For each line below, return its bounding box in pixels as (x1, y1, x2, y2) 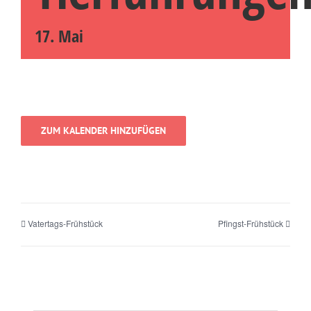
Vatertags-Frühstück (28, 217, 103, 230)
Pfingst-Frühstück (218, 217, 283, 230)
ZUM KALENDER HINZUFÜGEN (41, 124, 166, 137)
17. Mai (35, 24, 83, 47)
